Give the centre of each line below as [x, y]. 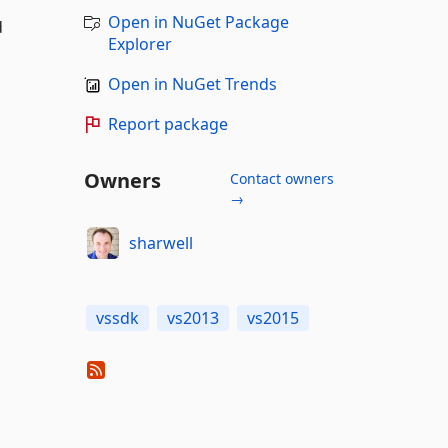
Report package [167, 124]
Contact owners [281, 178]
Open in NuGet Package [198, 22]
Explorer [139, 44]
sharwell [161, 242]
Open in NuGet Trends [192, 84]
